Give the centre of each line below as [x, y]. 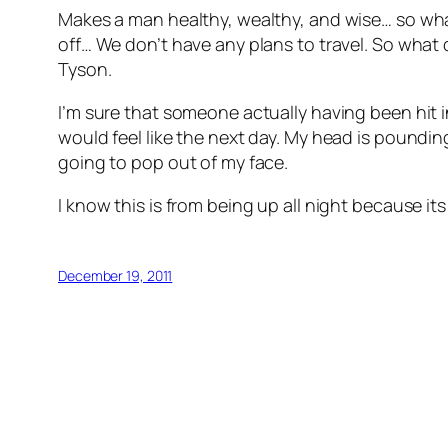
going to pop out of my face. [173, 162]
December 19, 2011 [115, 276]
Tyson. [85, 69]
